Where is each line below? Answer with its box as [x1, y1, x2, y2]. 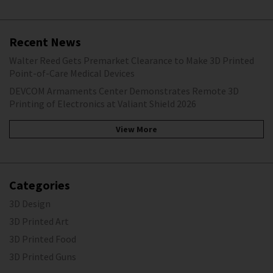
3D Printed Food [9, 232, 76, 245]
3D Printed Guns [9, 250, 76, 263]
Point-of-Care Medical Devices [9, 67, 135, 80]
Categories [9, 177, 70, 193]
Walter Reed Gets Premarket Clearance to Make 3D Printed [9, 54, 254, 67]
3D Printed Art [9, 214, 69, 227]
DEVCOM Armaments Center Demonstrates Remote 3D [9, 85, 239, 97]
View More [116, 123, 157, 135]
